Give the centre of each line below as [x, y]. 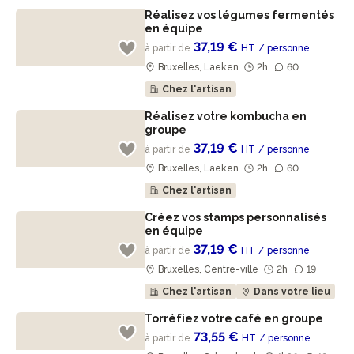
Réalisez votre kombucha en [226, 116]
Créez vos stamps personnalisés [236, 217]
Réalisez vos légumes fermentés [240, 15]
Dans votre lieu [292, 292]
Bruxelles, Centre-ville [209, 269]
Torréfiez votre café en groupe [235, 318]
